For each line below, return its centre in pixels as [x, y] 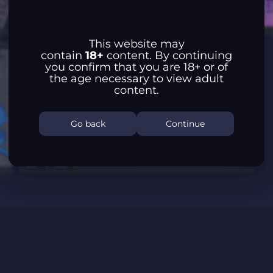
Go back [88, 124]
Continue [185, 124]
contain [63, 56]
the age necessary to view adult [136, 79]
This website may [136, 44]
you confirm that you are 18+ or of [136, 67]
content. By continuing [168, 56]
